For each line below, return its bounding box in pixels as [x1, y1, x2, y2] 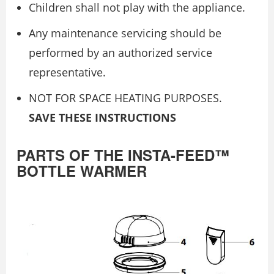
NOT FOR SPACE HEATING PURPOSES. [29, 91, 222, 105]
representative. [29, 65, 106, 80]
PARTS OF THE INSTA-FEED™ [17, 144, 229, 165]
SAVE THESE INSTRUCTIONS [29, 110, 176, 125]
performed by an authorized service [29, 45, 212, 60]
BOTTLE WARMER [17, 160, 147, 181]
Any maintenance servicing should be [29, 26, 221, 40]
